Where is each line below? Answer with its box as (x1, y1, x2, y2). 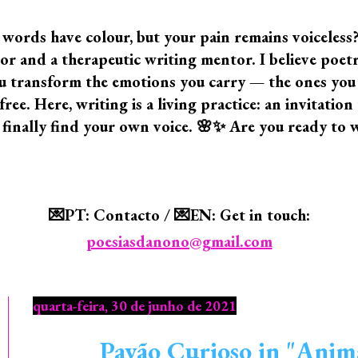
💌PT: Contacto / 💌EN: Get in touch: (48, 205, 310, 225)
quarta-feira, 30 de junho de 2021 (33, 296, 237, 315)
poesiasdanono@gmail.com (86, 231, 272, 252)
